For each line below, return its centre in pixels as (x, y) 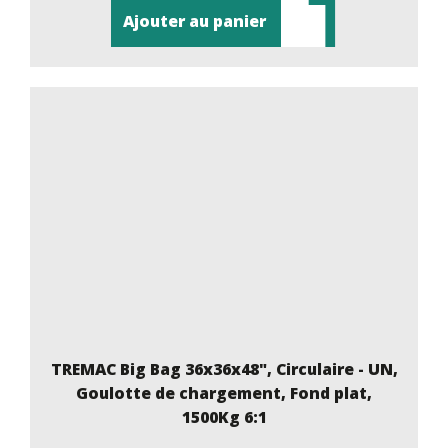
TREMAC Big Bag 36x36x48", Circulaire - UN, (224, 368)
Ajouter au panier (194, 20)
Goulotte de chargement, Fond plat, (224, 392)
